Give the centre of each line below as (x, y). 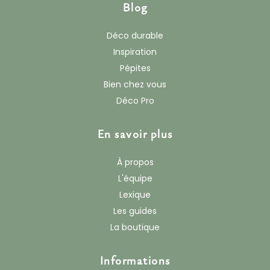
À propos (135, 162)
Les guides (135, 211)
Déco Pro (135, 101)
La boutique (135, 228)
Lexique (135, 195)
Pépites (135, 68)
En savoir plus (135, 134)
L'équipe (135, 179)
